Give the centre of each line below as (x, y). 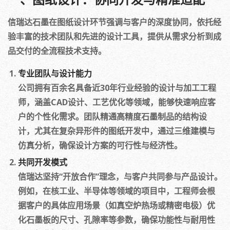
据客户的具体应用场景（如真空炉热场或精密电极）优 (117, 205)
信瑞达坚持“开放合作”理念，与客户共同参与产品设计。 (120, 177)
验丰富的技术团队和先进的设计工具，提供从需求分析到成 (114, 36)
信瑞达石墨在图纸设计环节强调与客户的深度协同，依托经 (114, 22)
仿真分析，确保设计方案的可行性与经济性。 (100, 145)
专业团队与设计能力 (55, 73)
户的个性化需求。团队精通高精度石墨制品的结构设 (112, 117)
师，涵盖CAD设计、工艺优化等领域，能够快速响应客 (117, 102)
